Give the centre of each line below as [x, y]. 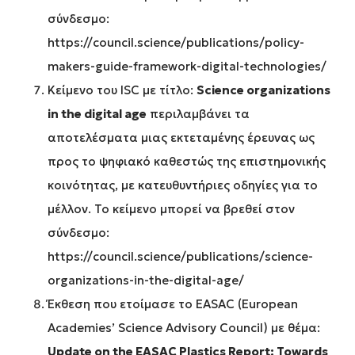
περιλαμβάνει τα [198, 114]
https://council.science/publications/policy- [176, 43]
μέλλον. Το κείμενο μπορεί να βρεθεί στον [171, 209]
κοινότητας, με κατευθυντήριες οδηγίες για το [183, 185]
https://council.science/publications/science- [180, 257]
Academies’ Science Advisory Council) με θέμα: [184, 328]
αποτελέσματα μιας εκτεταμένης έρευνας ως [181, 138]
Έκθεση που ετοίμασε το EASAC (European [173, 304]
